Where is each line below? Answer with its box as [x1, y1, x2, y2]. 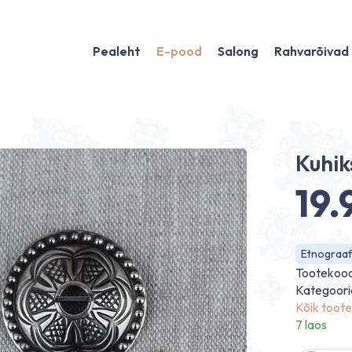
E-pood [156, 43, 202, 59]
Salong [217, 43, 258, 59]
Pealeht [92, 43, 141, 59]
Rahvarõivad [273, 43, 349, 59]
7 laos [295, 317, 327, 332]
